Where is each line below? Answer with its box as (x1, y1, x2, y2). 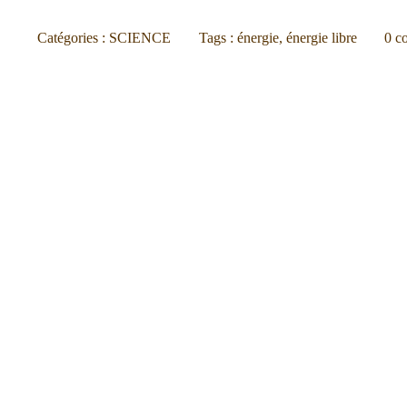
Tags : (198, 29, 237, 45)
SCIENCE (108, 29, 171, 45)
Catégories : (36, 29, 109, 45)
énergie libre (285, 29, 357, 45)
